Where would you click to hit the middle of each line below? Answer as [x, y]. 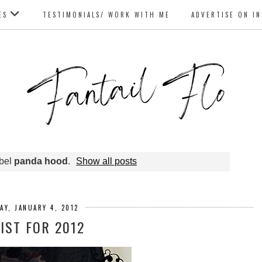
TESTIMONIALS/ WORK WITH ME [106, 15]
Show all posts [107, 161]
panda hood [41, 161]
